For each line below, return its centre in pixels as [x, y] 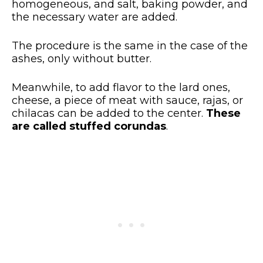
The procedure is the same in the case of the [130, 46]
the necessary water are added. [95, 17]
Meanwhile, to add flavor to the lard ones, [121, 88]
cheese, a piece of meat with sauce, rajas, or [127, 101]
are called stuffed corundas [89, 127]
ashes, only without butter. [82, 59]
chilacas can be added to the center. [109, 114]
